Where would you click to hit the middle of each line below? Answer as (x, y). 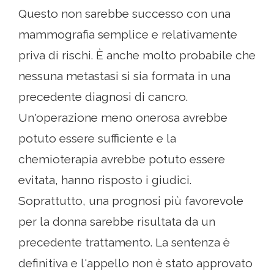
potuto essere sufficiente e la (97, 138)
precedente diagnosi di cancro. (103, 97)
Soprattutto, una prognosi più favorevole (131, 201)
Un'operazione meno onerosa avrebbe (123, 117)
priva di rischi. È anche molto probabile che (137, 55)
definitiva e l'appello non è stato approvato (135, 263)
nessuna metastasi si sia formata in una (124, 76)
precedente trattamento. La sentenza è (124, 242)
